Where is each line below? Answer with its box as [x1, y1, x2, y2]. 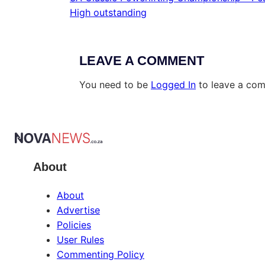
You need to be [79, 79, 151, 91]
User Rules [57, 233, 104, 245]
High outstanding [70, 7, 147, 19]
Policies [57, 218, 91, 231]
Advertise [57, 203, 100, 216]
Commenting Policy [57, 248, 144, 260]
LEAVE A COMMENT [79, 53, 204, 69]
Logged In [151, 79, 196, 91]
